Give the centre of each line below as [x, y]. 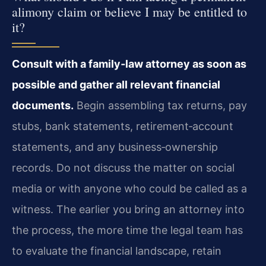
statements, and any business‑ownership [115, 147]
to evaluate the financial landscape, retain [117, 251]
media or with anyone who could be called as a [129, 189]
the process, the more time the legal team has [127, 230]
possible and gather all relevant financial [116, 85]
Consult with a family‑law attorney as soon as [129, 64]
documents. [43, 106]
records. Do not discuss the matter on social [123, 168]
